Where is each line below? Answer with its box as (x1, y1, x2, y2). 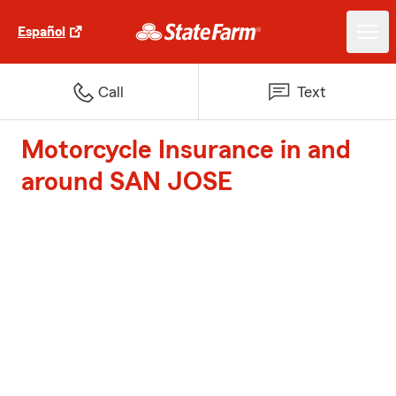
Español (18, 25, 65, 39)
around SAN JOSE (21, 169, 232, 195)
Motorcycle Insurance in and (21, 137, 351, 164)
